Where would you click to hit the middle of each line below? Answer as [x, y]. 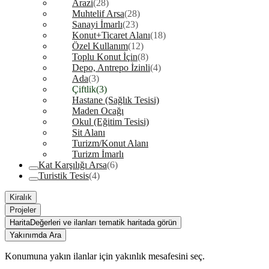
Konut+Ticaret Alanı [111, 35]
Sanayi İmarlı [97, 24]
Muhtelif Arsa [98, 14]
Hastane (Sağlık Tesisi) [116, 100]
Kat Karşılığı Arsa [73, 165]
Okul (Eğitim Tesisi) [110, 122]
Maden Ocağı [98, 111]
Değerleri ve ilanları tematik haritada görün [103, 222]
